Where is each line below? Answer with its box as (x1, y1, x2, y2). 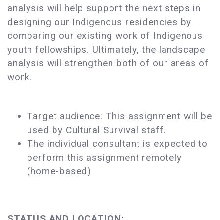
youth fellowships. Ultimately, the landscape (7, 44, 206, 55)
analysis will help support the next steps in (7, 2, 201, 14)
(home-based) (27, 165, 91, 177)
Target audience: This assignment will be (27, 110, 213, 122)
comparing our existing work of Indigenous (7, 30, 203, 42)
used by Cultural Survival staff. (27, 124, 169, 136)
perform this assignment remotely (27, 152, 182, 164)
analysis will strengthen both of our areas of (7, 57, 209, 69)
